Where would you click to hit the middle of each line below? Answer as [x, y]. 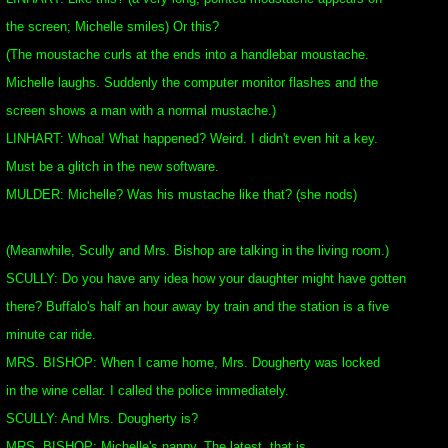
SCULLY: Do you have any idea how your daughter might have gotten [206, 278]
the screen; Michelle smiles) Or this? [112, 26]
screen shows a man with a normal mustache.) [141, 110]
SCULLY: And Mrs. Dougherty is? [102, 418]
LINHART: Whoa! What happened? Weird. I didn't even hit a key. [192, 138]
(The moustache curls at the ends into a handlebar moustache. [187, 54]
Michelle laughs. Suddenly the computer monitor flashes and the [192, 82]
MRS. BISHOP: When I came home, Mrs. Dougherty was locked [193, 362]
